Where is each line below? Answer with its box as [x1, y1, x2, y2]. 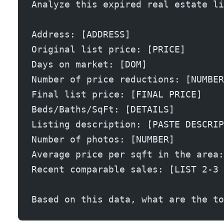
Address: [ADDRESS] [31, 28, 130, 39]
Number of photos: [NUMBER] [31, 133, 174, 144]
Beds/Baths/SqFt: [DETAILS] [31, 103, 174, 114]
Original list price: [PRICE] [31, 43, 185, 54]
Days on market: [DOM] [31, 58, 147, 69]
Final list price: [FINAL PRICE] [31, 88, 202, 99]
